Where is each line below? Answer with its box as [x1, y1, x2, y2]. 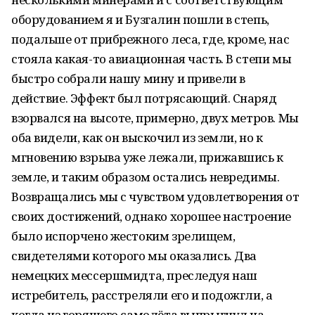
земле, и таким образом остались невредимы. [11, 169, 280, 185]
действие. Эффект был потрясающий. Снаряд [11, 90, 277, 106]
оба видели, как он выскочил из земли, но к [11, 129, 263, 146]
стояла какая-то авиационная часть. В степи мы [11, 51, 292, 67]
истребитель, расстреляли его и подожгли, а [11, 287, 273, 303]
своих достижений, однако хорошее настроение [11, 208, 291, 224]
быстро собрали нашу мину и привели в [11, 70, 245, 86]
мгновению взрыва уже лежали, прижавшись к [11, 149, 283, 165]
